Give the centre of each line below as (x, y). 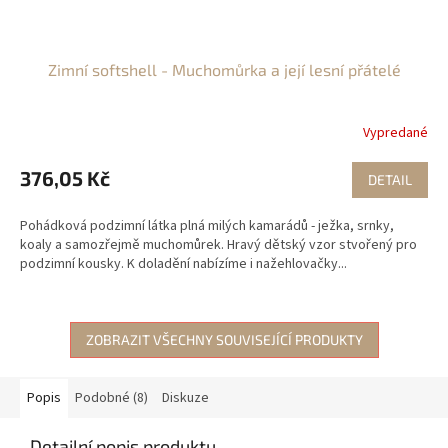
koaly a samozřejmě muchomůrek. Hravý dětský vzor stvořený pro (218, 245)
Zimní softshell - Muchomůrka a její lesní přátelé (224, 70)
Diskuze (185, 398)
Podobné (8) (111, 398)
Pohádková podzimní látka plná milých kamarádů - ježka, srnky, (207, 226)
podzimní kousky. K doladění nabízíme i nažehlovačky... (183, 264)
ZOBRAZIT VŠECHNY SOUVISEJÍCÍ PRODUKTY (224, 340)
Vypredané (395, 132)
